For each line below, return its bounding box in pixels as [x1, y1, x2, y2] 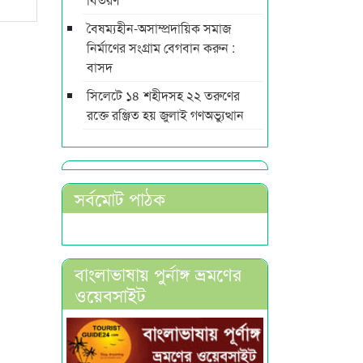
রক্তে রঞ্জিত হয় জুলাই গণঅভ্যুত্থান [87, 105, 244, 124]
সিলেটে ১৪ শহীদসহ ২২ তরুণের [87, 85, 240, 105]
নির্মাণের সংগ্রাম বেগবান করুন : [87, 37, 235, 57]
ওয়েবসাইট [75, 281, 146, 307]
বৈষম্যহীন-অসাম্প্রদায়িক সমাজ [87, 18, 231, 37]
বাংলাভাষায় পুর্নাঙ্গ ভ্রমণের [75, 260, 241, 286]
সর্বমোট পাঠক [75, 185, 165, 211]
